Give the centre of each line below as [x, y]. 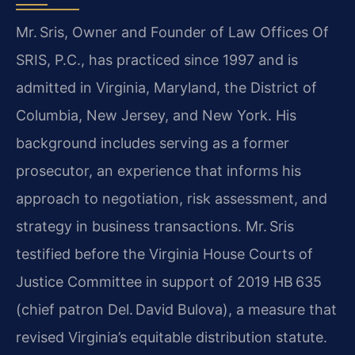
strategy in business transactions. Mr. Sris [155, 227]
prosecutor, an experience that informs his [158, 171]
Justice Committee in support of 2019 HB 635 [169, 282]
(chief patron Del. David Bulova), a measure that [176, 310]
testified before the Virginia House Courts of [164, 254]
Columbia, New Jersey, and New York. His [156, 116]
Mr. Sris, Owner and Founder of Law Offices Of [172, 32]
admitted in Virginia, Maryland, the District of [166, 88]
